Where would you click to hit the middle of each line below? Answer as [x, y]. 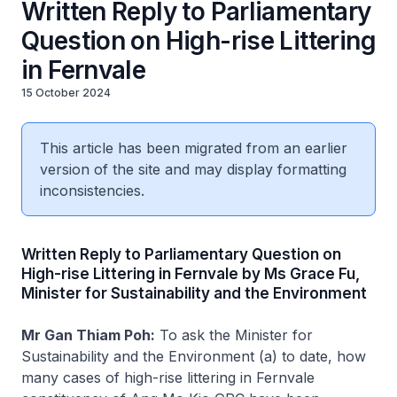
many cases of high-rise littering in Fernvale [168, 378]
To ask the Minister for [234, 335]
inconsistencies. [92, 191]
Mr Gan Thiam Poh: [88, 335]
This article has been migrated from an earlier [194, 148]
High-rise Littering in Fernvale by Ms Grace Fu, [191, 274]
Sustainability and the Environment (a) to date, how [194, 356]
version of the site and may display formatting [193, 169]
